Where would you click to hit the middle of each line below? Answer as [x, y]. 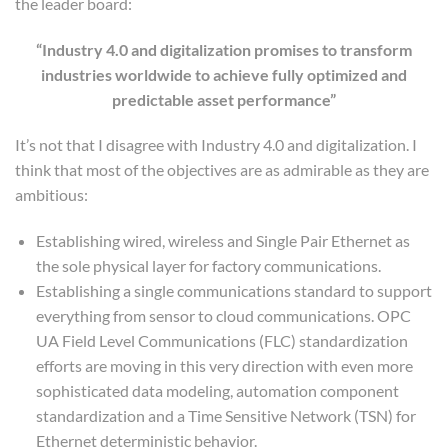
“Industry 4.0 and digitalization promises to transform [224, 49]
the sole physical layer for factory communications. [208, 266]
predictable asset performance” [224, 99]
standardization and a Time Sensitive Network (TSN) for [225, 416]
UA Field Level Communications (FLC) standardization [221, 341]
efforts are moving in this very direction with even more [224, 366]
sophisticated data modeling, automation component [217, 391]
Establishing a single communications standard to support [233, 291]
